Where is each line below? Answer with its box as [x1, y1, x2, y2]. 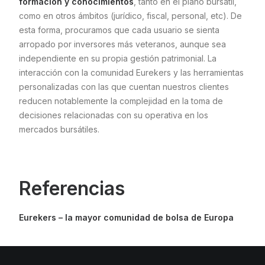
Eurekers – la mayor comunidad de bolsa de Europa [19, 212, 234, 222]
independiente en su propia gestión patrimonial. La [19, 53, 216, 63]
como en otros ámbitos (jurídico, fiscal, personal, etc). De [19, 10, 242, 21]
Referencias [19, 176, 125, 200]
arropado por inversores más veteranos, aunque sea [19, 38, 226, 49]
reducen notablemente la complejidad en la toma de [19, 95, 223, 106]
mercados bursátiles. [19, 124, 99, 134]
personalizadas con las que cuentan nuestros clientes [19, 81, 229, 92]
